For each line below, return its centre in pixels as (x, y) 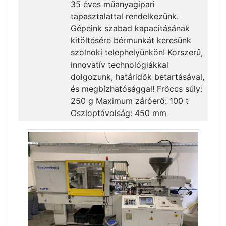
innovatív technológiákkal (119, 65)
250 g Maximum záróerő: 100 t (129, 101)
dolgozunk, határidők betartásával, (137, 77)
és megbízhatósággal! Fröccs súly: (136, 89)
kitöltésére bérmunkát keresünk (131, 40)
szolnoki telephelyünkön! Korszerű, (136, 52)
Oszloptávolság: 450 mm (118, 113)
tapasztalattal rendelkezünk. (124, 16)
